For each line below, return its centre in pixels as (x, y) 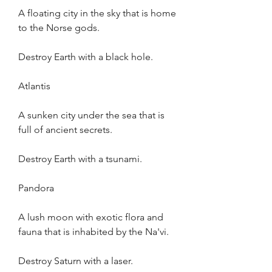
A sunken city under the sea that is (91, 115)
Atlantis (34, 86)
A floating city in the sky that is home (97, 13)
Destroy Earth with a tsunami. (80, 159)
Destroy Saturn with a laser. (76, 261)
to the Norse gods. (59, 28)
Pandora (36, 188)
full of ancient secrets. (65, 130)
